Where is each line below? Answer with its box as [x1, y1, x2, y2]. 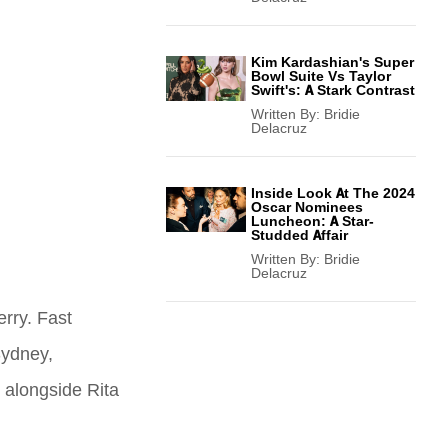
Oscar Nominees [251, 199, 363, 216]
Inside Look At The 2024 [251, 185, 415, 202]
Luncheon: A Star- [251, 213, 374, 230]
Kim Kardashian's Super [251, 54, 414, 71]
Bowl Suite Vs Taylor [251, 68, 391, 85]
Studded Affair [251, 227, 348, 244]
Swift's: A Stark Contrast [251, 82, 415, 99]
